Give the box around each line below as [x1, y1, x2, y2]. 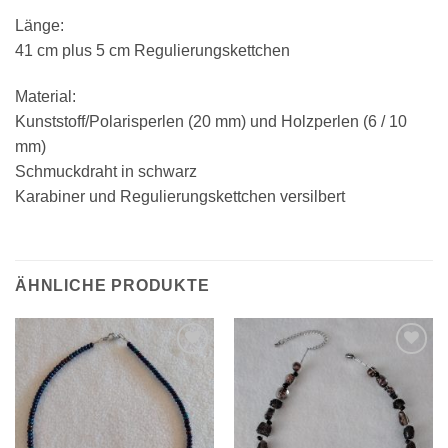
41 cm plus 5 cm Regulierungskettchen [15, 42, 290, 60]
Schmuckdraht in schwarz [15, 163, 197, 181]
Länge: [15, 17, 64, 35]
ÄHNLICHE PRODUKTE [15, 277, 210, 295]
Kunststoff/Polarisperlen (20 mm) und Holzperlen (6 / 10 [15, 113, 407, 131]
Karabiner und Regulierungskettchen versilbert [15, 188, 345, 206]
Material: [15, 88, 76, 106]
